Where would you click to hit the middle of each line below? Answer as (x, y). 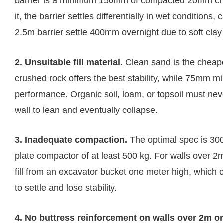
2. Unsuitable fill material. (69, 62)
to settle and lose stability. (66, 188)
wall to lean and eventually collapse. (86, 110)
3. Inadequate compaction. (71, 140)
